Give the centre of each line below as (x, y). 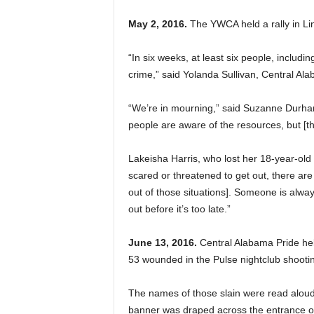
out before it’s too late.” (179, 209)
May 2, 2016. (157, 24)
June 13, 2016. (162, 243)
